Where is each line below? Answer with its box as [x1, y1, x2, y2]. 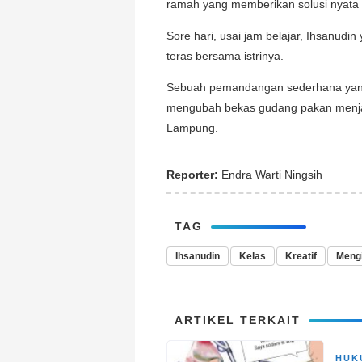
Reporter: [166, 167, 218, 181]
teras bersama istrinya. [166, 48, 284, 62]
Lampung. [166, 120, 218, 134]
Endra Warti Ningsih [218, 167, 322, 181]
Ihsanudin [175, 250, 220, 262]
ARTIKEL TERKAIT [175, 313, 301, 326]
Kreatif [285, 250, 317, 262]
